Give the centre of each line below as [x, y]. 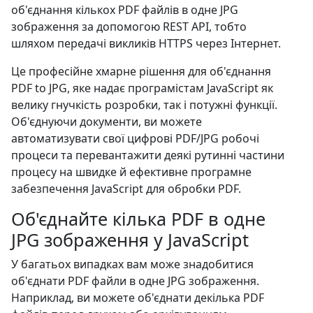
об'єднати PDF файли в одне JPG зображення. [135, 281]
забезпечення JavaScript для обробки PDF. [126, 189]
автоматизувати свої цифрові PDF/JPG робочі [135, 138]
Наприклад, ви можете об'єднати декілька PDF [138, 298]
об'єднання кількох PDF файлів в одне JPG [125, 10]
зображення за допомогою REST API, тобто [129, 27]
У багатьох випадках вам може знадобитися [132, 264]
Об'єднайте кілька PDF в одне [138, 219]
